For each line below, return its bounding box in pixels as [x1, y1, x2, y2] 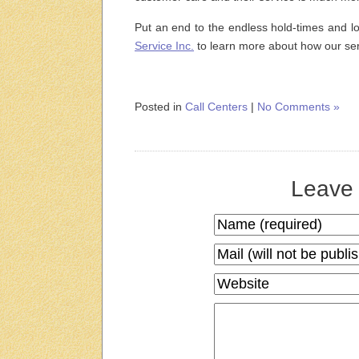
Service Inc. [135, 39, 194, 52]
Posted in [135, 100, 185, 113]
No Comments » [257, 100, 340, 113]
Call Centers [185, 100, 248, 113]
